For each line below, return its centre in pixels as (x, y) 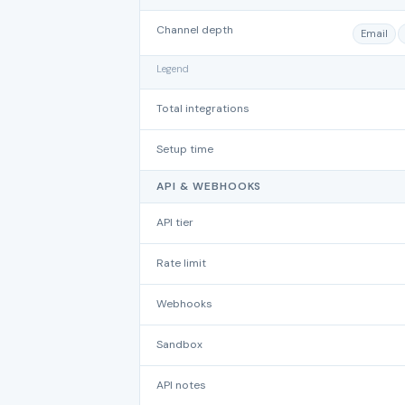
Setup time (185, 149)
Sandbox (179, 344)
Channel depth (195, 30)
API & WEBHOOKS (209, 186)
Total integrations (203, 108)
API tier (175, 222)
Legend (173, 69)
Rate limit (181, 263)
